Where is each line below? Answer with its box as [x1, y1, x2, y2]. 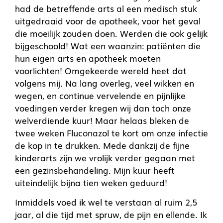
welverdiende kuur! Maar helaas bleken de [15, 113, 189, 126]
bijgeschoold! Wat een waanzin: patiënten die [15, 39, 201, 52]
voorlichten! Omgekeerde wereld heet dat [15, 64, 187, 77]
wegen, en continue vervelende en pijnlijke [15, 89, 186, 102]
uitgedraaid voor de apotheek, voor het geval [15, 14, 201, 27]
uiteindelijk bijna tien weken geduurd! [15, 176, 167, 189]
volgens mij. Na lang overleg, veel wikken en [15, 76, 194, 89]
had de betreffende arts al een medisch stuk [15, 1, 197, 14]
